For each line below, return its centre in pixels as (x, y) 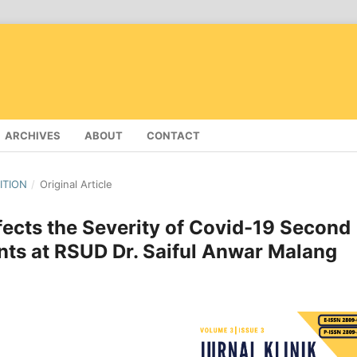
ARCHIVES (33, 135)
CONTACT (173, 135)
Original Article (76, 184)
